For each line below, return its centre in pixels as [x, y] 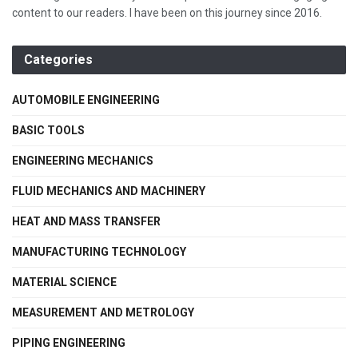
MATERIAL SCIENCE [64, 282]
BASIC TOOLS [48, 131]
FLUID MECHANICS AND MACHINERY [109, 191]
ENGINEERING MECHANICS [83, 161]
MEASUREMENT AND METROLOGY [103, 313]
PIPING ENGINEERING [69, 343]
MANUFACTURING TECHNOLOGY [99, 252]
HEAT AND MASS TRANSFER [86, 222]
